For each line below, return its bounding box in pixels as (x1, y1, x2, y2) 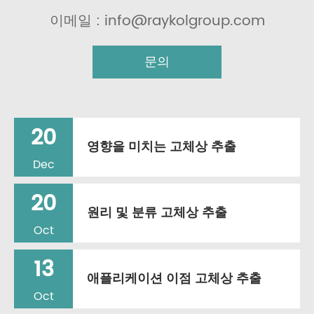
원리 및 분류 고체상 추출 (87, 203, 227, 223)
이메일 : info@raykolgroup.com (49, 10, 265, 33)
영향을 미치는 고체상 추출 (87, 137, 236, 157)
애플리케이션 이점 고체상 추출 (87, 268, 261, 289)
